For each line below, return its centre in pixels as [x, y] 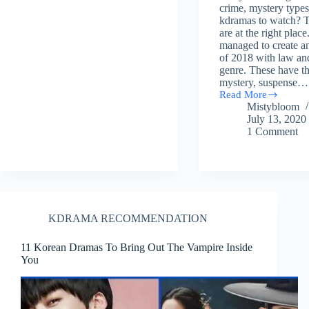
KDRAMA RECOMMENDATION [128, 219]
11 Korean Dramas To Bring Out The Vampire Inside [137, 248]
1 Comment [273, 132]
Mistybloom [273, 107]
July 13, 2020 [277, 119]
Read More [243, 95]
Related [235, 170]
